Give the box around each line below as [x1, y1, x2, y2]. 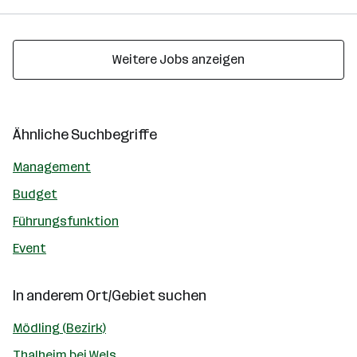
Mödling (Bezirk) [13, 320, 106, 335]
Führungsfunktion [13, 214, 119, 229]
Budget [13, 186, 57, 202]
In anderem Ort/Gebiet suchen [13, 287, 206, 304]
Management [13, 159, 91, 175]
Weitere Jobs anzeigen [112, 52, 245, 67]
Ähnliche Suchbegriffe [13, 126, 157, 143]
